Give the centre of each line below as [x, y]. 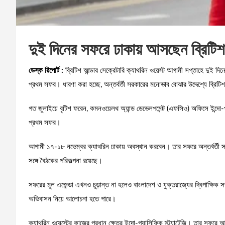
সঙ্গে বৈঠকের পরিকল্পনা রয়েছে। [66, 161]
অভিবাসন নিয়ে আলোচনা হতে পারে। [72, 199]
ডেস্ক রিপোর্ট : [46, 70]
